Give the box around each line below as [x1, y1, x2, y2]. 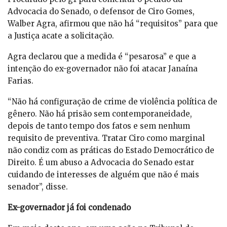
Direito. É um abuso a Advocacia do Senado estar [8, 158, 194, 168]
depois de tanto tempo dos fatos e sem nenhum [8, 121, 190, 131]
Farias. [8, 76, 33, 86]
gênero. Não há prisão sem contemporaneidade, [8, 109, 192, 119]
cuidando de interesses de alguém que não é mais [8, 170, 199, 180]
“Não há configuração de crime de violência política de [8, 97, 217, 107]
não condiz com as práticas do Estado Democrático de [8, 145, 214, 156]
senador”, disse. [8, 182, 68, 192]
